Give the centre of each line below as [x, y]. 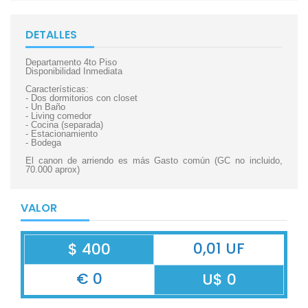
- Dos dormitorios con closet [81, 98]
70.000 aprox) [53, 169]
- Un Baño [45, 107]
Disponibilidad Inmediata [74, 71]
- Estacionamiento [62, 134]
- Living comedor [58, 116]
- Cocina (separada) [64, 125]
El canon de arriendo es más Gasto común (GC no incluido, [154, 161]
